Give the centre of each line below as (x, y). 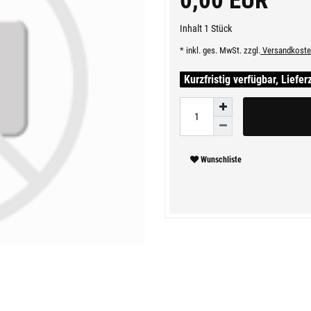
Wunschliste (221, 160)
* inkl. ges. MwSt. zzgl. (220, 50)
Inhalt (192, 28)
